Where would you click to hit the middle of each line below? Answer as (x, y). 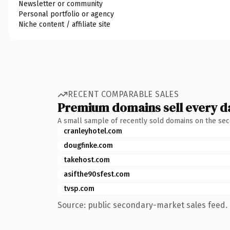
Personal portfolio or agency (66, 14)
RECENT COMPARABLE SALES (123, 94)
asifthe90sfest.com (97, 174)
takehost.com (87, 160)
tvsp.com (79, 188)
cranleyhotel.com (93, 131)
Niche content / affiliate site (64, 24)
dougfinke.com (88, 145)
